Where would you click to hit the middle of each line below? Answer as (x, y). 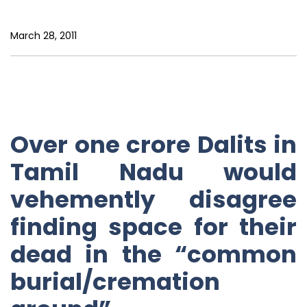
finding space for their (153, 226)
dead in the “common (153, 254)
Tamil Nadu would (153, 172)
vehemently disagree (153, 199)
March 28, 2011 (44, 36)
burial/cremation (115, 281)
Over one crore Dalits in (153, 144)
